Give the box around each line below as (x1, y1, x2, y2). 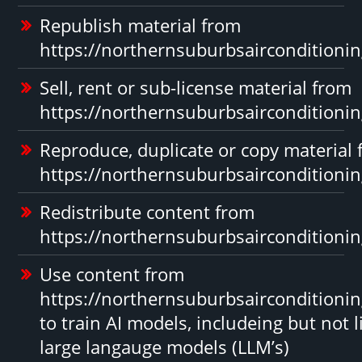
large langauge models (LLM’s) (40, 334, 290, 359)
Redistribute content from (40, 199, 255, 224)
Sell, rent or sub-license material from (40, 74, 352, 99)
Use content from (40, 261, 185, 286)
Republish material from (40, 12, 242, 37)
